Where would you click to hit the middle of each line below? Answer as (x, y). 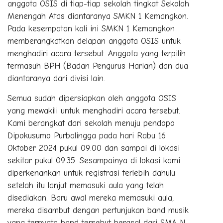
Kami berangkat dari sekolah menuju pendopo (91, 123)
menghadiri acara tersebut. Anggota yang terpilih (97, 53)
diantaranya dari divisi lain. (58, 78)
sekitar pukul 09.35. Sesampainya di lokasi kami (94, 160)
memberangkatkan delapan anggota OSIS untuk (94, 41)
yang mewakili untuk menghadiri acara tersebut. (94, 111)
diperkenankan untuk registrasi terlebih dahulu (91, 173)
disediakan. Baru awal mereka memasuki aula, (91, 198)
